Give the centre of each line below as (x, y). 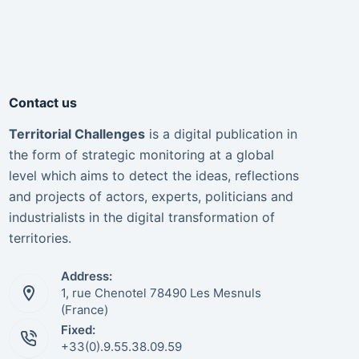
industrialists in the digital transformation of (141, 218)
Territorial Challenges (77, 134)
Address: (86, 276)
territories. (40, 238)
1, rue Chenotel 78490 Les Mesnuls (161, 293)
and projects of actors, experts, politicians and (151, 197)
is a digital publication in (221, 134)
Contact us (42, 102)
